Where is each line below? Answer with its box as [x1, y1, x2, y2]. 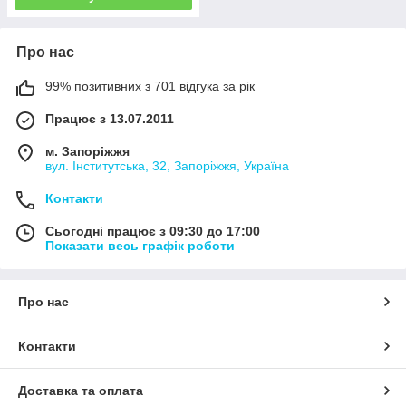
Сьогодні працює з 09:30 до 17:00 [45, 224, 260, 239]
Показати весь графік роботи [45, 238, 235, 254]
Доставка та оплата [18, 383, 143, 399]
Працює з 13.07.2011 [45, 111, 174, 127]
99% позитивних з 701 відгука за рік [45, 79, 255, 94]
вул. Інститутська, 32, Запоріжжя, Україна [45, 159, 289, 174]
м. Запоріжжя [45, 144, 130, 159]
